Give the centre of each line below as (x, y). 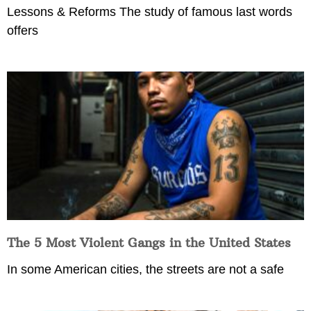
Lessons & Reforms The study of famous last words (150, 12)
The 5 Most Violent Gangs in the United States (149, 243)
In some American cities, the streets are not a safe (145, 270)
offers (23, 31)
